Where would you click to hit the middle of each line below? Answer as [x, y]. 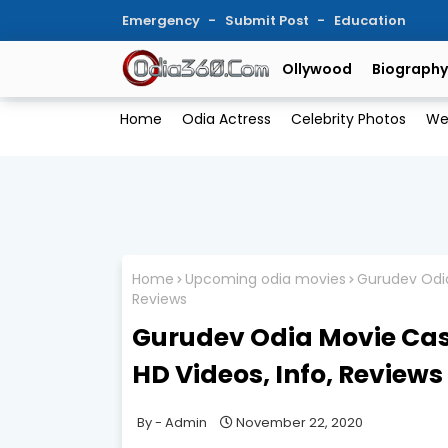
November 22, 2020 [299, 422]
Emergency [162, 20]
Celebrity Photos [348, 119]
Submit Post [268, 20]
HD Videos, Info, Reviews [287, 374]
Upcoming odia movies [265, 279]
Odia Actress [226, 119]
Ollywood [317, 69]
